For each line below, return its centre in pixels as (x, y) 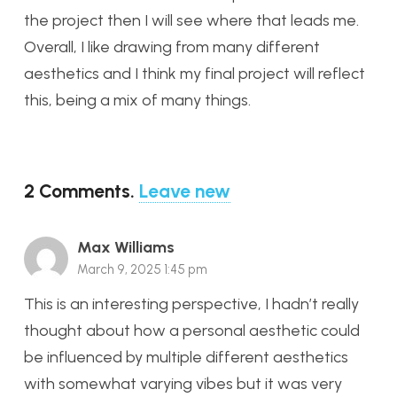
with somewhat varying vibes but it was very (183, 383)
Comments (85, 191)
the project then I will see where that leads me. (191, 20)
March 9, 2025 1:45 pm (142, 269)
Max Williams (126, 247)
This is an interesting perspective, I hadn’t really (191, 304)
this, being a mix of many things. (137, 100)
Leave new (185, 191)
